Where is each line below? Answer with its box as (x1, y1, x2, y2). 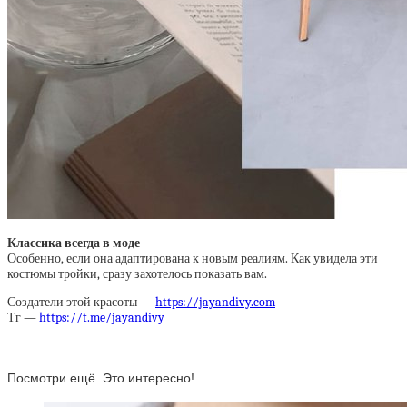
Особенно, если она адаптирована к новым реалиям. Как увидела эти (7, 251, 378, 266)
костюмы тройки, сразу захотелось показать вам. (7, 266, 267, 282)
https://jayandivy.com (155, 294, 275, 310)
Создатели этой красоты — (7, 294, 155, 310)
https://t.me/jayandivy (39, 310, 164, 325)
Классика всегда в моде (7, 235, 140, 251)
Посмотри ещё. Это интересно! (7, 370, 194, 385)
